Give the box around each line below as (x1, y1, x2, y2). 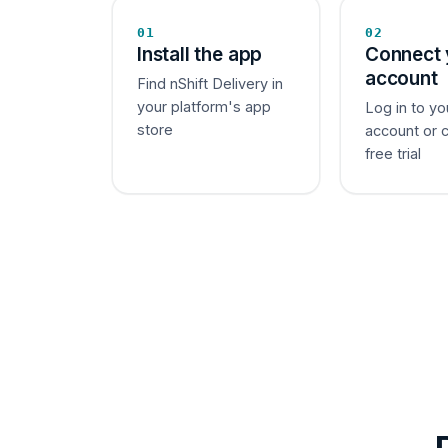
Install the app (137, 42, 263, 66)
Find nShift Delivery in (137, 75, 283, 93)
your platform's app (137, 98, 271, 116)
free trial (365, 145, 421, 163)
